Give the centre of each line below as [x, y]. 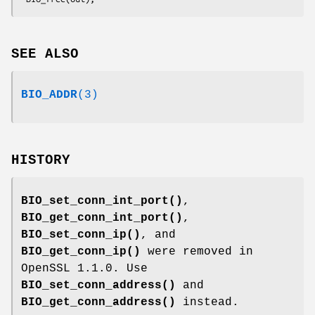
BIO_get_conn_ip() [81, 251]
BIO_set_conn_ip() [81, 234]
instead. [207, 302]
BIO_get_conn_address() [98, 302]
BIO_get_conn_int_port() [102, 218]
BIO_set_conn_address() [98, 285]
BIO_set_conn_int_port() [102, 201]
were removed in [197, 251]
